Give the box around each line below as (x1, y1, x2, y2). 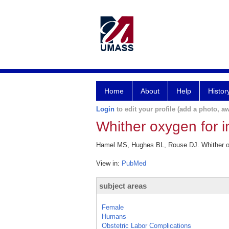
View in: (96, 159, 122, 167)
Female (102, 203, 124, 211)
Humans (102, 213, 126, 220)
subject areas (99, 181, 147, 190)
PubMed (122, 159, 146, 167)
